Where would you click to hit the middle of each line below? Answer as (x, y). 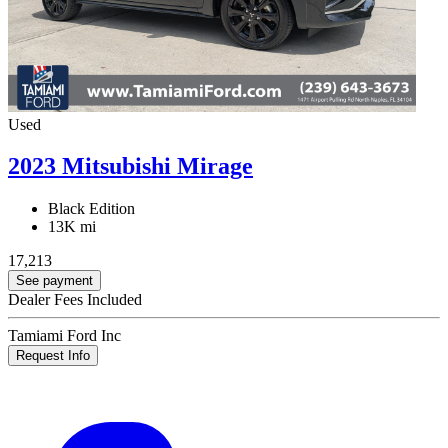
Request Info (53, 356)
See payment (54, 281)
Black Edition (91, 209)
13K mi (72, 227)
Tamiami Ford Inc (64, 336)
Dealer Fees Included (75, 300)
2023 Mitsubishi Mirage (130, 166)
